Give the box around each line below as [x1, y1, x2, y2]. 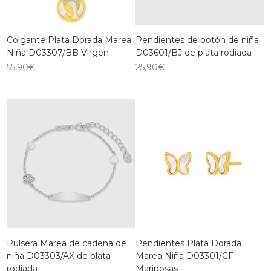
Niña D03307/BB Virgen [7, 47, 109, 59]
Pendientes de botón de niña [135, 34, 259, 46]
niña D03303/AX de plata [7, 250, 111, 261]
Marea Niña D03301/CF [135, 250, 233, 261]
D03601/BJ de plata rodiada [135, 47, 252, 59]
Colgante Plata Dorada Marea [7, 34, 132, 46]
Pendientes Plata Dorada [135, 237, 241, 249]
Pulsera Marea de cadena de [7, 237, 127, 249]
